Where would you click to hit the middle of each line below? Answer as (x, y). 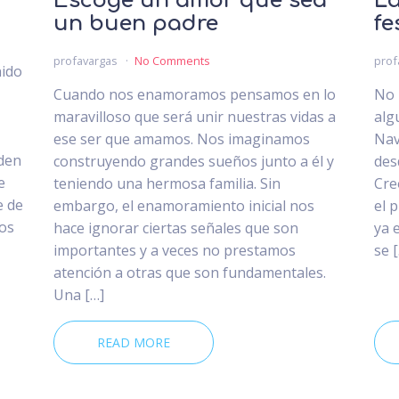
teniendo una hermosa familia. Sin (167, 184)
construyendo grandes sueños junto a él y (193, 162)
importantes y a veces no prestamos (174, 251)
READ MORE (133, 343)
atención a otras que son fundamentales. (189, 273)
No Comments (172, 61)
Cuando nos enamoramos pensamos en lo (194, 95)
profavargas (86, 61)
